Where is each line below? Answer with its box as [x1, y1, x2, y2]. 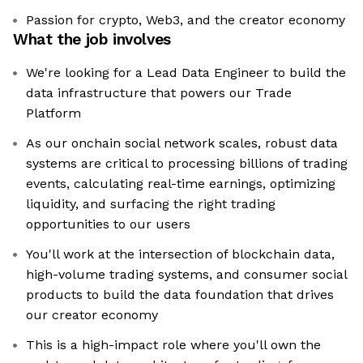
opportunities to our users [26, 216, 190, 233]
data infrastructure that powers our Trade [26, 85, 292, 101]
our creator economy [26, 307, 158, 323]
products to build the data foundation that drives [26, 287, 334, 303]
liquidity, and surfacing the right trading [26, 196, 275, 212]
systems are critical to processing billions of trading [26, 156, 348, 172]
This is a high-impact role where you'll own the [26, 337, 321, 353]
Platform [26, 105, 81, 122]
